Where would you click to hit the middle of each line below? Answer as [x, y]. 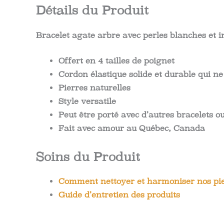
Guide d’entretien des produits [119, 195]
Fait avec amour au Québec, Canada [132, 128]
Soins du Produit [88, 156]
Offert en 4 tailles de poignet [116, 61]
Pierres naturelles [94, 88]
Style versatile [87, 101]
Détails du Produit [92, 10]
